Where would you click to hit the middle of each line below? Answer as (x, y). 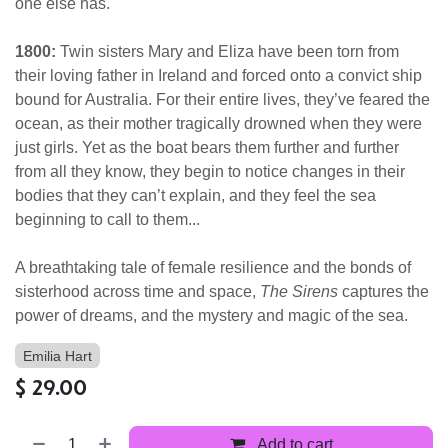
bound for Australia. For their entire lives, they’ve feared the (222, 99)
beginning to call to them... (107, 219)
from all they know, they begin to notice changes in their (210, 171)
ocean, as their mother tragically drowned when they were (218, 123)
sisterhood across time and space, (137, 291)
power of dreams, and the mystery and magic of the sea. (211, 315)
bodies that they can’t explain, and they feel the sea (195, 195)
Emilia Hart (57, 355)
